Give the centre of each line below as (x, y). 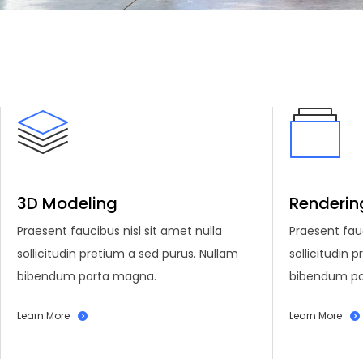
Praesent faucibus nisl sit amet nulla (120, 231)
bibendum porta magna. (87, 276)
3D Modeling (67, 203)
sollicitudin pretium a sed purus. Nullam (128, 253)
